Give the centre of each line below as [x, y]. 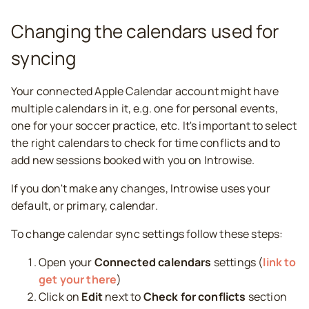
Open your [67, 262]
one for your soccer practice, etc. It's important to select [154, 126]
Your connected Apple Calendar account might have [145, 91]
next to [123, 297]
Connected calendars [153, 262]
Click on [60, 297]
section [266, 297]
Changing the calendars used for [145, 31]
